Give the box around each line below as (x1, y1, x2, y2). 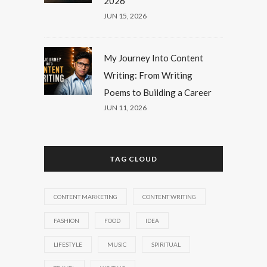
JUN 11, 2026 (104, 103, 147, 112)
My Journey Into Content (104, 52, 203, 63)
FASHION (54, 216, 79, 224)
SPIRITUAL (151, 240, 181, 248)
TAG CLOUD (110, 154, 157, 163)
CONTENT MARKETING (54, 193, 117, 200)
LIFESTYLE (54, 240, 82, 248)
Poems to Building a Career (104, 86, 212, 98)
